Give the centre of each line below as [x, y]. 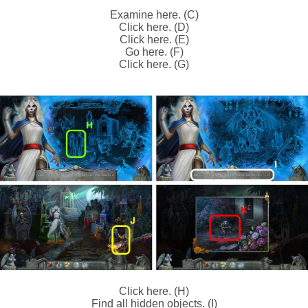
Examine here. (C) [154, 14]
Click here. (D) [154, 27]
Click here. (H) [154, 291]
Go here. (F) [154, 52]
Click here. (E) [154, 39]
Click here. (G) [154, 64]
